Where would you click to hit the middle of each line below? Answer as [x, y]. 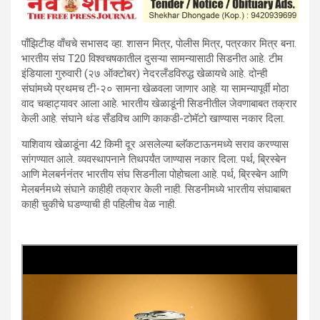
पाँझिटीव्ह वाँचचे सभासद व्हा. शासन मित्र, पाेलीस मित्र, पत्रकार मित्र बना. [159, 44]
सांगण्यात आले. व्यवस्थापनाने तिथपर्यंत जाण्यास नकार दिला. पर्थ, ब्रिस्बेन [154, 160]
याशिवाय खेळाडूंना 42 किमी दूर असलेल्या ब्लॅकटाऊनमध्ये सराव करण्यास [155, 145]
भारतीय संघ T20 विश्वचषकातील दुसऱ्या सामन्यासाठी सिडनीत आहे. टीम [152, 59]
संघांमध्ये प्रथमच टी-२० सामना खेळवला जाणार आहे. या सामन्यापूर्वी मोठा [155, 89]
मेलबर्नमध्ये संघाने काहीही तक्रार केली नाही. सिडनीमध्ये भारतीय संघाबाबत [156, 190]
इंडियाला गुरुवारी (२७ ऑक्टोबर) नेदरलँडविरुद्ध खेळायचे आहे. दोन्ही [144, 74]
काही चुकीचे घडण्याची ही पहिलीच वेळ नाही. [99, 205]
